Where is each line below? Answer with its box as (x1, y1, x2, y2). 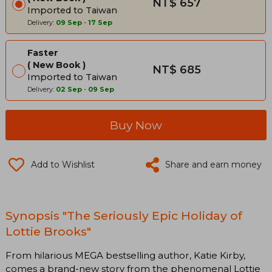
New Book (33, 59, 80, 70)
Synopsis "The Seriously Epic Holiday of (5, 208, 242, 223)
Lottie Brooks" (5, 223, 91, 239)
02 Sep (56, 84, 82, 93)
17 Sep (88, 18, 112, 27)
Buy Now (110, 117, 162, 132)
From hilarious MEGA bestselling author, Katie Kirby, (5, 249, 245, 261)
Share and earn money (165, 158, 262, 170)
